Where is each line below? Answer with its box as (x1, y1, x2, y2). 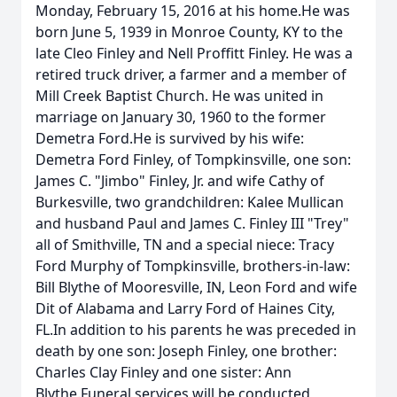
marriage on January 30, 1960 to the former (35, 107, 326, 127)
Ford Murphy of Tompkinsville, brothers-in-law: (35, 256, 350, 276)
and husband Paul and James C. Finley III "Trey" (35, 214, 349, 233)
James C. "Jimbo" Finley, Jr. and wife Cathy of (35, 171, 324, 191)
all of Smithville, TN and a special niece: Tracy (35, 235, 334, 254)
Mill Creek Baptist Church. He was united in (35, 86, 323, 105)
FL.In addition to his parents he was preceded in (35, 320, 356, 339)
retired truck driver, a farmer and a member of (35, 65, 346, 84)
